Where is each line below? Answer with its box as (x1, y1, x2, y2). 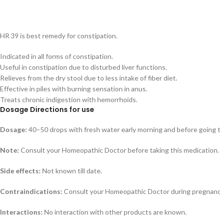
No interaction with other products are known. (43, 207, 187, 216)
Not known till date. (41, 166, 102, 175)
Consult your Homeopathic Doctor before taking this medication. (19, 145, 219, 154)
